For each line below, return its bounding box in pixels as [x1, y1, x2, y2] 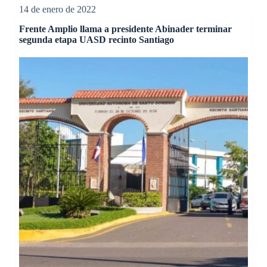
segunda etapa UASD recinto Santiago [18, 35, 174, 45]
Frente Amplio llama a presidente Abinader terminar [18, 24, 232, 35]
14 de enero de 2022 [18, 4, 96, 15]
